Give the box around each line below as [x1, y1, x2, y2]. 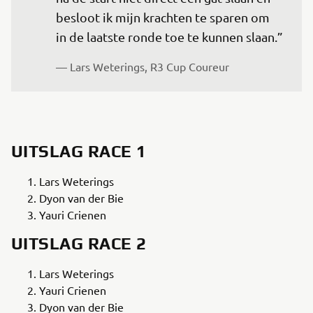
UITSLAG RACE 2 [11, 234, 147, 253]
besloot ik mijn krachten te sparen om [56, 10, 272, 24]
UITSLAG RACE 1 [11, 142, 147, 161]
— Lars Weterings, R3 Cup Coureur [56, 59, 229, 73]
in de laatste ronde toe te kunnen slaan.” [56, 29, 283, 44]
